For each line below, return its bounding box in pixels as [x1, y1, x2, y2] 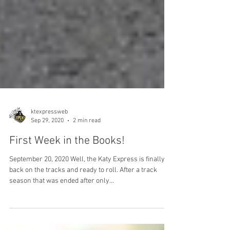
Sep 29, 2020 [31, 147, 64, 155]
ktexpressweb [31, 139, 68, 147]
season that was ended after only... [9, 207, 114, 217]
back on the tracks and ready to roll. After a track [9, 197, 157, 206]
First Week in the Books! [9, 165, 125, 179]
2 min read [73, 147, 101, 155]
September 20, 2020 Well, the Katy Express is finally [9, 186, 165, 195]
